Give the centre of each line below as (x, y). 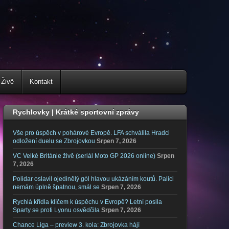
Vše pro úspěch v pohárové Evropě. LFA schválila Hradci (91, 133)
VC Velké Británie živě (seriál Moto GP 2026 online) (84, 156)
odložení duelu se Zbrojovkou (54, 141)
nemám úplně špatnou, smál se (56, 187)
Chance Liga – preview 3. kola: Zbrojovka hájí (76, 225)
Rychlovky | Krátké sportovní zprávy (76, 112)
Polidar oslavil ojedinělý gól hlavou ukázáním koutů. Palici (93, 179)
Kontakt (41, 82)
